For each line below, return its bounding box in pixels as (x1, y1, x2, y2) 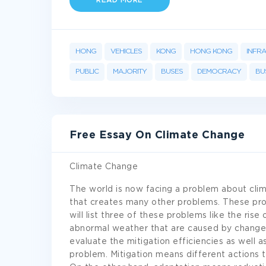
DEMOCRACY (197, 68, 241, 75)
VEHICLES (110, 48, 142, 55)
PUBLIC (75, 68, 99, 75)
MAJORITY (113, 68, 147, 75)
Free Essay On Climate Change (69, 131, 245, 140)
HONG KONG (190, 48, 232, 55)
